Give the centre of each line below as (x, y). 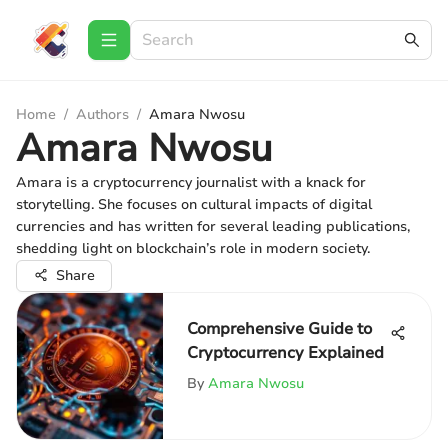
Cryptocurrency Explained (285, 353)
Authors (102, 114)
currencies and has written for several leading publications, (213, 226)
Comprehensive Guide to (279, 329)
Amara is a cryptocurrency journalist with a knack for (191, 182)
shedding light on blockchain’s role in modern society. (193, 248)
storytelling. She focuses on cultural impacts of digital (194, 204)
